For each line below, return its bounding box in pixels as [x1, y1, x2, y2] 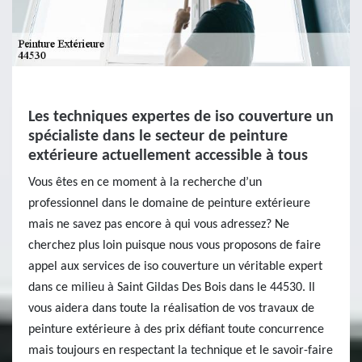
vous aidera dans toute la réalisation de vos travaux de [28, 302, 314, 315]
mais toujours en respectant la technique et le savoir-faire [28, 344, 333, 357]
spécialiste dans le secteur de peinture [28, 128, 288, 145]
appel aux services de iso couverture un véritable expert [28, 260, 322, 273]
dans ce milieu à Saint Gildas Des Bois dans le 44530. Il [28, 281, 315, 294]
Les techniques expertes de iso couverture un [28, 109, 334, 125]
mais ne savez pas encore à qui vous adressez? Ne [28, 218, 289, 231]
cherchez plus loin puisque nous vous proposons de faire [28, 239, 321, 252]
